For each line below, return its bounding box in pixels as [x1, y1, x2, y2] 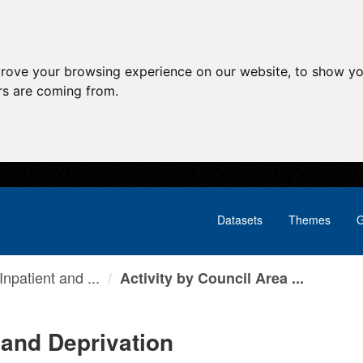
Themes [288, 211, 331, 228]
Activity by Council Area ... [120, 267, 304, 288]
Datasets [217, 211, 263, 228]
